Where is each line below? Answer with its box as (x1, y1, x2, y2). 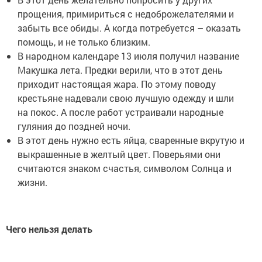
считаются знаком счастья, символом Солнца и (18, 162, 232, 175)
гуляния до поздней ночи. (18, 120, 130, 133)
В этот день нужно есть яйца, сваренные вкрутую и (18, 134, 244, 147)
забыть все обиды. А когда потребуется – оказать (18, 22, 241, 35)
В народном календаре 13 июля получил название (18, 50, 239, 63)
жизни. (18, 176, 47, 189)
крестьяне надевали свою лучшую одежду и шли (18, 92, 234, 105)
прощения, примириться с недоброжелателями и (18, 8, 234, 20)
